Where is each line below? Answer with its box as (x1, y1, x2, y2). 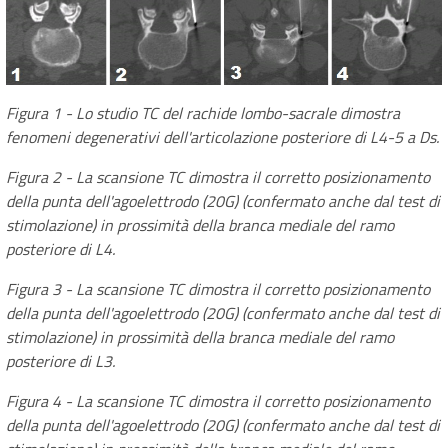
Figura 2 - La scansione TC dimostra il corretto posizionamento (6, 164, 430, 189)
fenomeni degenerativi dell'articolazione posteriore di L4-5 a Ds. (6, 124, 439, 149)
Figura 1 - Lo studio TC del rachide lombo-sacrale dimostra (6, 100, 400, 125)
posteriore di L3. (6, 348, 115, 373)
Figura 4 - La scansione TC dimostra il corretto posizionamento (6, 388, 430, 413)
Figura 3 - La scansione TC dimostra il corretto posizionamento (6, 276, 430, 301)
